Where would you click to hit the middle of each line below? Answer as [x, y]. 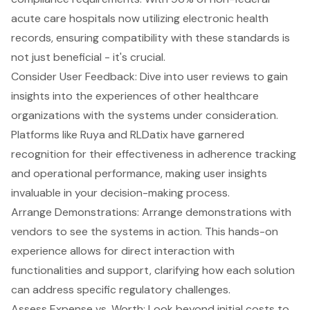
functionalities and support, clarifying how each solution [153, 271]
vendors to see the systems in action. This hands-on [145, 232]
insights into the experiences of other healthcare [135, 96]
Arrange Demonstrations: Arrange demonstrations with [151, 212]
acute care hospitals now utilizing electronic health [140, 19]
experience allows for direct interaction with [123, 251]
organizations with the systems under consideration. [145, 116]
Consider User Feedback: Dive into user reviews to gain [149, 77]
